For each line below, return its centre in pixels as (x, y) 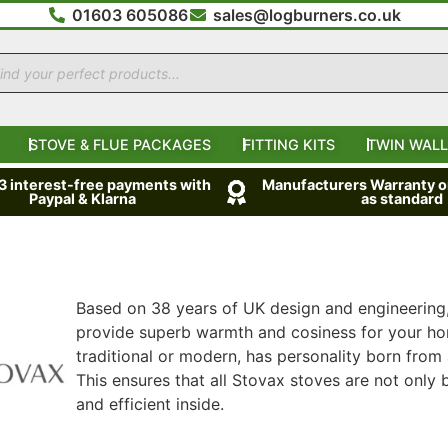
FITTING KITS (289, 145)
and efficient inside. (150, 404)
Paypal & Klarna (82, 199)
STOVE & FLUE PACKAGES (120, 145)
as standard (402, 199)
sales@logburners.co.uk (307, 15)
